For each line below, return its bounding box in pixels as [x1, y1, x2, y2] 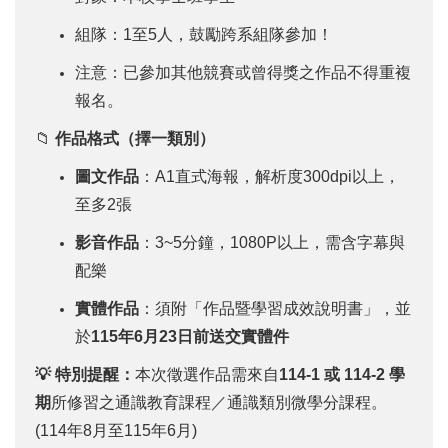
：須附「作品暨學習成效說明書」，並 [139, 300, 411, 317]
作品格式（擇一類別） [55, 130, 215, 147]
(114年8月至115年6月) [35, 422, 197, 439]
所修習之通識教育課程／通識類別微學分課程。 [51, 394, 387, 411]
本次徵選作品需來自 [135, 366, 279, 383]
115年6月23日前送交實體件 [91, 328, 289, 345]
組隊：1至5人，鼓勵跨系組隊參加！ [75, 26, 333, 43]
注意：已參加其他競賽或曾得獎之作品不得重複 [75, 64, 411, 81]
